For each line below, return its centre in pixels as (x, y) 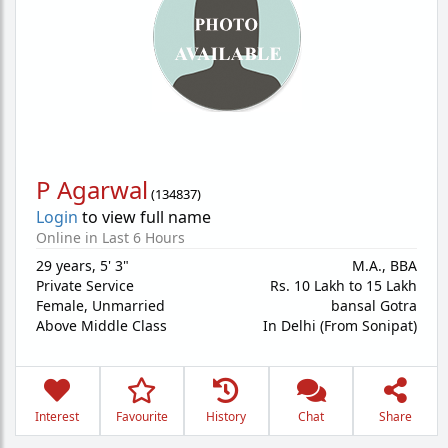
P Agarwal (92, 189)
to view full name (144, 217)
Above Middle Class (101, 325)
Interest (57, 416)
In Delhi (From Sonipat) (340, 325)
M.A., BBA (384, 265)
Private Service (85, 285)
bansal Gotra (374, 305)
